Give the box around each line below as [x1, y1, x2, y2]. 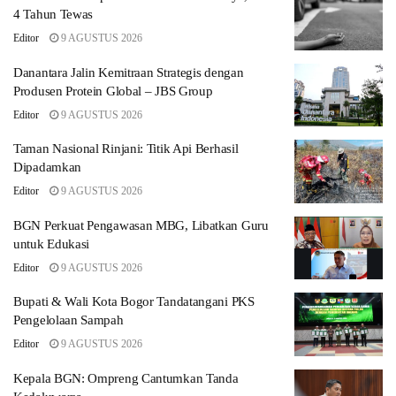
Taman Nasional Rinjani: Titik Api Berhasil [13, 141, 239, 156]
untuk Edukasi [13, 236, 90, 251]
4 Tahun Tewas [13, 7, 94, 22]
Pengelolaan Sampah [13, 313, 124, 328]
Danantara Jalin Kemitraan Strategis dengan [13, 65, 244, 80]
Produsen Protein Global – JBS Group [13, 83, 213, 98]
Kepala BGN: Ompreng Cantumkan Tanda [13, 370, 239, 385]
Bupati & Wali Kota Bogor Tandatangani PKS [13, 294, 255, 309]
